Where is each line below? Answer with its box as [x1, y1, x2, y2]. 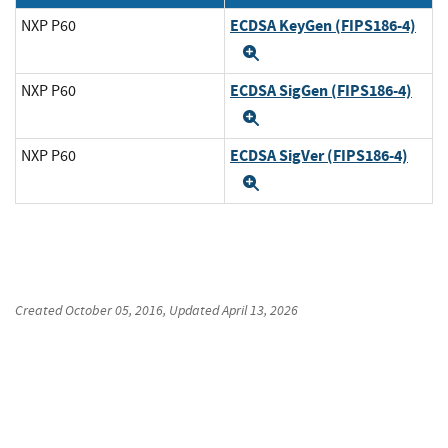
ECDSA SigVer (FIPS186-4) [230, 145, 408, 167]
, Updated [163, 301, 222, 320]
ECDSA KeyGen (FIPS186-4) [230, 15, 416, 37]
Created [15, 301, 65, 320]
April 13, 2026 [222, 301, 298, 320]
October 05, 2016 [65, 301, 163, 320]
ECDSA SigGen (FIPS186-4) [230, 80, 412, 102]
